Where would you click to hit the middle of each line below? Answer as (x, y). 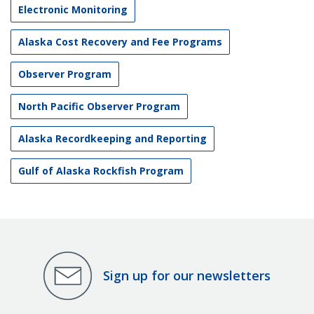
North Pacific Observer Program (99, 106)
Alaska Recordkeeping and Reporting (112, 138)
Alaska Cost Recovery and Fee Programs (120, 41)
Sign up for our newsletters (187, 276)
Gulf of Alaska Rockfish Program (101, 170)
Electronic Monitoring (73, 9)
